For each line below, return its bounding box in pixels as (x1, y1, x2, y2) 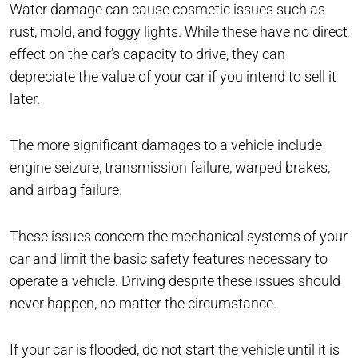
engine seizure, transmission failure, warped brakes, (10, 158, 330, 176)
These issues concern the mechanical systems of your (10, 227, 348, 245)
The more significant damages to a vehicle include (10, 136, 322, 153)
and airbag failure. (10, 181, 122, 198)
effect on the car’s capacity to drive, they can (10, 45, 285, 62)
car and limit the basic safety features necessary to (10, 249, 328, 267)
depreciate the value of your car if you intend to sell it (10, 67, 336, 85)
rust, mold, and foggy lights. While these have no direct (10, 22, 348, 40)
